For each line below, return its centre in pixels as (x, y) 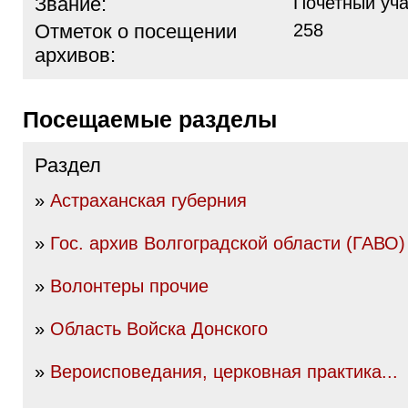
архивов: (75, 55)
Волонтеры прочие (129, 286)
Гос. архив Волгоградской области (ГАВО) (228, 243)
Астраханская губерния (148, 200)
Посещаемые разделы (158, 119)
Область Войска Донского (159, 329)
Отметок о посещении (136, 31)
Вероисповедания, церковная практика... (224, 372)
